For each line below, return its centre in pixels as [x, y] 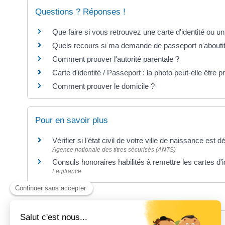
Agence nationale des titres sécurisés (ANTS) [114, 149]
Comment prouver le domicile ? [104, 86]
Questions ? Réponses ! [81, 12]
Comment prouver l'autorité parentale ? [116, 59]
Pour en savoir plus [72, 120]
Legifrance [67, 171]
